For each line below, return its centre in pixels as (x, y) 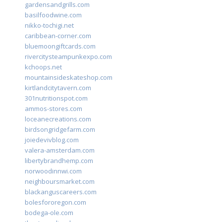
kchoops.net (43, 67)
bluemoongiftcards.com (60, 46)
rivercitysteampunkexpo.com (68, 57)
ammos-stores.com (54, 109)
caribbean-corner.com (58, 36)
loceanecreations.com (58, 119)
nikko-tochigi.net (49, 26)
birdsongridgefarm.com (60, 130)
